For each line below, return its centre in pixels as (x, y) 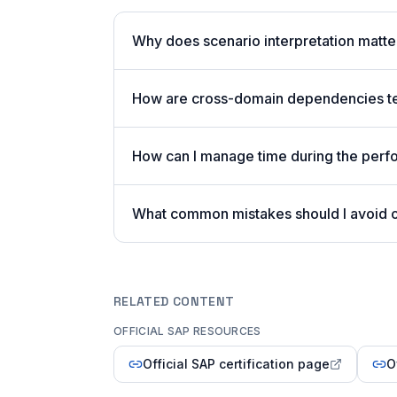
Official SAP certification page (236, 364)
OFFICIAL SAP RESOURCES (187, 331)
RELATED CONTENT (174, 301)
